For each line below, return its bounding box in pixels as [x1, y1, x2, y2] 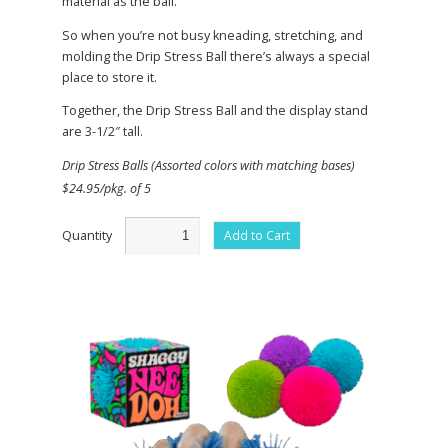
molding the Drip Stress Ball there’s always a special [62, 47, 370, 65]
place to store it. [62, 68, 157, 86]
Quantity [62, 226, 115, 244]
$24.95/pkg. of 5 [62, 180, 151, 198]
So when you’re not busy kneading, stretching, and [62, 26, 363, 44]
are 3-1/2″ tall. [62, 123, 143, 141]
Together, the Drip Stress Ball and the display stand [62, 102, 368, 120]
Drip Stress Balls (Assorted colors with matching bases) [62, 156, 355, 174]
